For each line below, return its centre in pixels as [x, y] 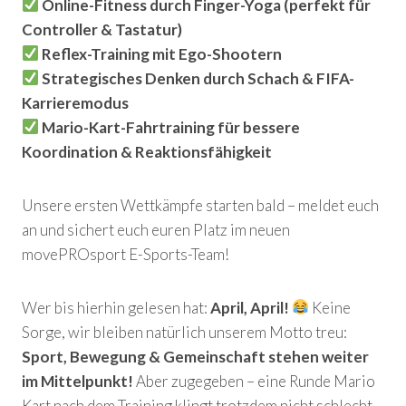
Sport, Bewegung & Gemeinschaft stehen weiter [195, 356]
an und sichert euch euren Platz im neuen [156, 229]
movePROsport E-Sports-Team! [126, 254]
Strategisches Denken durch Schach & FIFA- [198, 78]
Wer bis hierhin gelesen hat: [116, 307]
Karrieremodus [75, 102]
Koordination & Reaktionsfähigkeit [147, 151]
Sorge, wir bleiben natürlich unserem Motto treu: [184, 332]
